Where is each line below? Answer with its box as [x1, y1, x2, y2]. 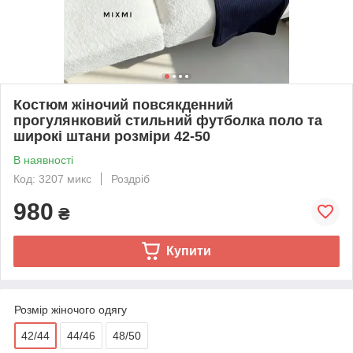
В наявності [13, 153, 73, 166]
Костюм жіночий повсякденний [13, 96, 233, 113]
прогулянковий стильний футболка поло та [13, 112, 322, 128]
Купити [165, 243, 211, 258]
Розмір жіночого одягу [14, 303, 127, 316]
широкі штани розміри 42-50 [13, 128, 210, 144]
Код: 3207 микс [13, 172, 91, 185]
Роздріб [111, 172, 150, 185]
